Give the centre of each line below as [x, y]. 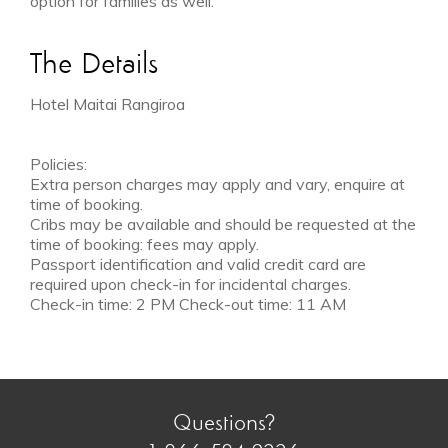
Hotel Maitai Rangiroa [107, 104]
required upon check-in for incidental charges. [190, 284]
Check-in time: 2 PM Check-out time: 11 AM [188, 304]
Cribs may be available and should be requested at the [223, 224]
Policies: [58, 164]
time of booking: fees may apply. [144, 244]
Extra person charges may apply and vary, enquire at [217, 184]
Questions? [224, 424]
